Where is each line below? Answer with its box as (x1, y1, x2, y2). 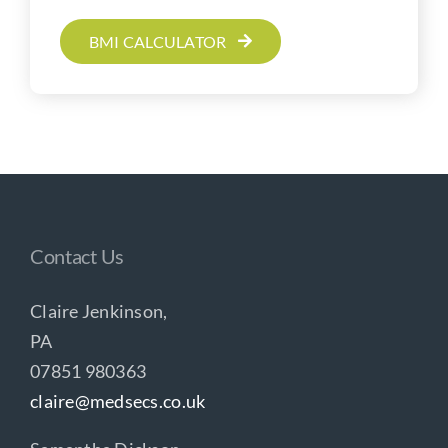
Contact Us (29, 243, 124, 268)
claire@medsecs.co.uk (29, 389, 206, 412)
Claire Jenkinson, (29, 299, 168, 322)
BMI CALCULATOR (88, 31, 227, 51)
